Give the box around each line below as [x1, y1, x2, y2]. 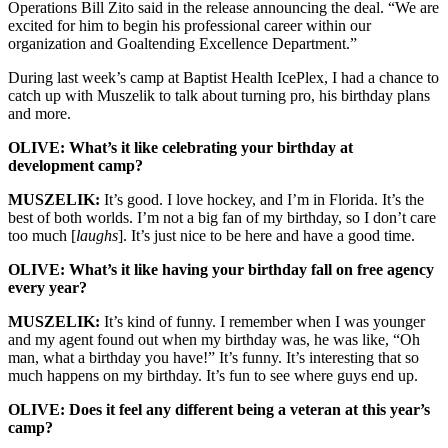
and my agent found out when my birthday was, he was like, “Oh [8, 330, 420, 348]
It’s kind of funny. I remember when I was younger [100, 312, 425, 330]
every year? [8, 278, 87, 296]
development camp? [8, 156, 143, 174]
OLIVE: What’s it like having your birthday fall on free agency [8, 260, 434, 278]
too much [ [8, 226, 76, 244]
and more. [8, 104, 71, 122]
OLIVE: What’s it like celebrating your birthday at [8, 138, 353, 156]
